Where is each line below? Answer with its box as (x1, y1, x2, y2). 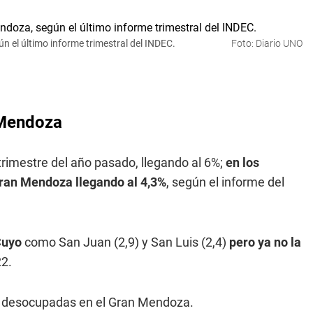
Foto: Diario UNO (231, 38, 303, 49)
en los (226, 155, 259, 170)
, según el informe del (166, 175, 284, 189)
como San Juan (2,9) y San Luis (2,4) (22, 235, 229, 249)
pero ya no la (229, 235, 301, 249)
